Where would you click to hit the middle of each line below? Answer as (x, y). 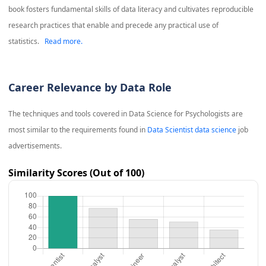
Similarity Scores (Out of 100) (76, 173)
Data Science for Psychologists (179, 114)
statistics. (23, 42)
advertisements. (35, 146)
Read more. (63, 42)
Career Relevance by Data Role (90, 88)
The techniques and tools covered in (68, 114)
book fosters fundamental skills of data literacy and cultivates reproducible (131, 9)
